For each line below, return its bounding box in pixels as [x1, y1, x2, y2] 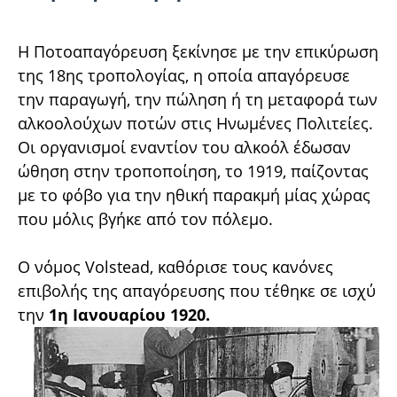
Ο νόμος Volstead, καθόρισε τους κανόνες [18, 255, 333, 277]
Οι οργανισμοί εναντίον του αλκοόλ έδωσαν [18, 136, 351, 158]
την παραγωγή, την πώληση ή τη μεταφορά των [18, 88, 378, 110]
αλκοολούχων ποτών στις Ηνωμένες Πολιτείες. [18, 112, 373, 134]
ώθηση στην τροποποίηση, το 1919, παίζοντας [18, 160, 369, 182]
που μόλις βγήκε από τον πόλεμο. [18, 207, 273, 230]
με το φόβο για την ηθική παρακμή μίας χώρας [18, 183, 370, 206]
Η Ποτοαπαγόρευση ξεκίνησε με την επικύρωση [18, 40, 378, 62]
